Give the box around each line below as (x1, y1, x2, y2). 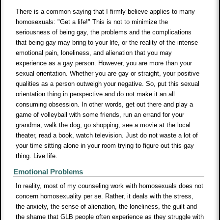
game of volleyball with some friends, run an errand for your (16, 111, 185, 119)
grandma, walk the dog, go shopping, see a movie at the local (16, 121, 191, 129)
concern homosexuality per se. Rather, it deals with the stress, (16, 192, 194, 200)
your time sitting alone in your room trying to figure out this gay (16, 142, 194, 150)
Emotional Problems (13, 167, 83, 176)
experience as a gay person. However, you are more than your (16, 59, 192, 67)
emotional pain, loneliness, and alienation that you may (16, 49, 172, 57)
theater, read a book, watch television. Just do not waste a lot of (16, 132, 198, 139)
